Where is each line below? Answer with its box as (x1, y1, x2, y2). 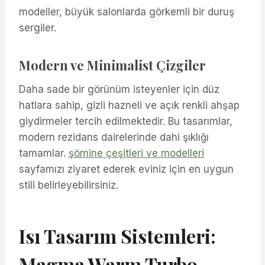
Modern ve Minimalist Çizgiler (19, 56, 206, 74)
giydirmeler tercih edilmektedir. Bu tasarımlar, (19, 115, 232, 127)
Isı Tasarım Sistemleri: (19, 222, 216, 248)
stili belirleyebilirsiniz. (19, 179, 118, 191)
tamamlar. (19, 147, 69, 159)
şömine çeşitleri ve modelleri (69, 147, 204, 159)
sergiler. (19, 21, 56, 34)
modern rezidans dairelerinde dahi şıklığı (19, 131, 209, 143)
